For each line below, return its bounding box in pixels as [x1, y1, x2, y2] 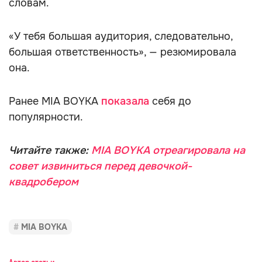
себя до [152, 95, 191, 108]
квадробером [9, 175, 78, 188]
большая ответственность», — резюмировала [9, 46, 236, 58]
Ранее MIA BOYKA [9, 95, 101, 108]
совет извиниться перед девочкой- [9, 160, 192, 173]
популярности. [9, 111, 83, 123]
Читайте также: [9, 144, 91, 157]
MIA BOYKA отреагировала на [91, 144, 245, 157]
